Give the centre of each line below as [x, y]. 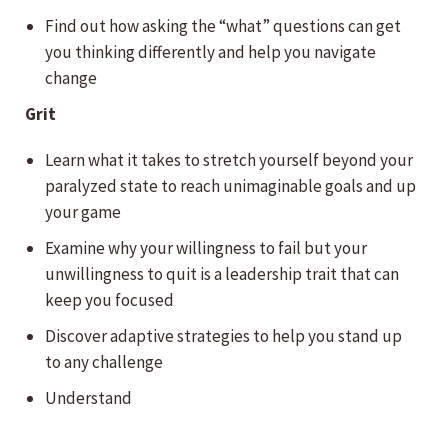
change [71, 78]
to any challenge [104, 362]
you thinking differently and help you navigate [210, 52]
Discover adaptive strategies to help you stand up [223, 336]
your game [83, 212]
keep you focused [109, 300]
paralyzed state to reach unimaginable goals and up [230, 186]
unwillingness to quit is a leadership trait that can [222, 274]
